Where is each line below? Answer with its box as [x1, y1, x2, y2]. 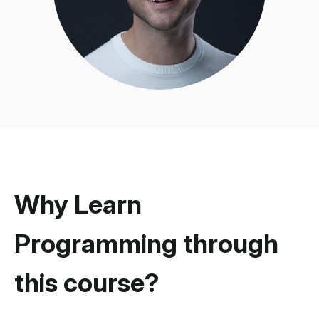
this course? [14, 266, 159, 298]
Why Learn [14, 188, 142, 220]
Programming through [14, 227, 278, 259]
